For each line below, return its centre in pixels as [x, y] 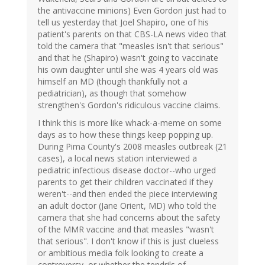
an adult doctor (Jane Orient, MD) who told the [127, 206]
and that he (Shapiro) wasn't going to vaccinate [128, 58]
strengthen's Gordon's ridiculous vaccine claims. [129, 105]
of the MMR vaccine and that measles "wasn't [126, 230]
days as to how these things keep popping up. [125, 135]
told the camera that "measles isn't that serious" [131, 46]
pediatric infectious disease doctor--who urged [127, 170]
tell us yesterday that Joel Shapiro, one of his [123, 22]
